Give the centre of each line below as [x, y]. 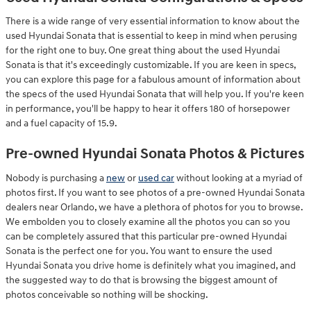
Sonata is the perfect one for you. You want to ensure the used [139, 251]
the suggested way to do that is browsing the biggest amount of [142, 280]
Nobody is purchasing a [56, 178]
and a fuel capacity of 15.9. [61, 123]
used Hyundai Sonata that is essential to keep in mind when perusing [151, 36]
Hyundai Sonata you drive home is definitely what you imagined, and [151, 265]
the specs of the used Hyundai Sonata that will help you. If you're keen [155, 94]
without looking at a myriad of [238, 178]
